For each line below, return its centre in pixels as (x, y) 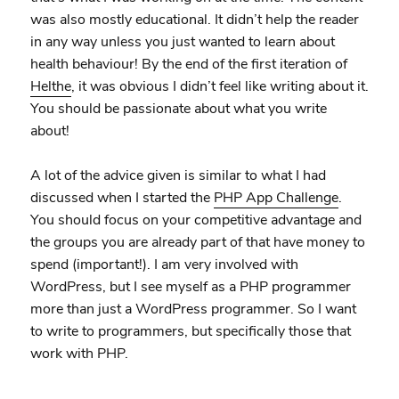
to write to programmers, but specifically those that (190, 331)
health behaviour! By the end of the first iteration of (188, 64)
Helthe (50, 86)
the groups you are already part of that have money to (197, 242)
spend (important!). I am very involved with (164, 264)
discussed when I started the (122, 197)
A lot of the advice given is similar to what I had (178, 175)
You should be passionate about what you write (178, 108)
